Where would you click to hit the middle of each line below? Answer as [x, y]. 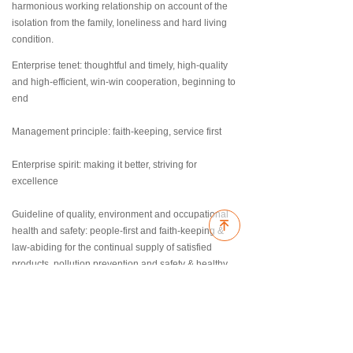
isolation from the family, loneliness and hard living [119, 23]
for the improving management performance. [107, 281]
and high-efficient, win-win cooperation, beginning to [124, 82]
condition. [33, 39]
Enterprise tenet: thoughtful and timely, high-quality [120, 65]
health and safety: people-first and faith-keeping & [118, 231]
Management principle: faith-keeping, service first [117, 132]
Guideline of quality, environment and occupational [120, 214]
